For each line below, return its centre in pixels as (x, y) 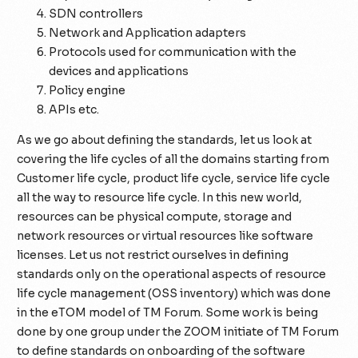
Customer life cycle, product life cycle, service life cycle (174, 178)
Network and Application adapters (148, 32)
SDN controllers (96, 13)
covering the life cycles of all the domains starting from (173, 159)
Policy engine (88, 90)
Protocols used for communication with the (173, 52)
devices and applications (119, 71)
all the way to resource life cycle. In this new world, (160, 197)
